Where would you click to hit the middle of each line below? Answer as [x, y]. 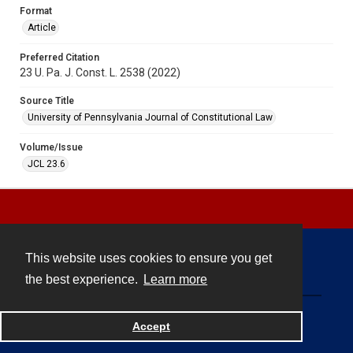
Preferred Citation [59, 57]
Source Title [47, 100]
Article [42, 27]
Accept [151, 327]
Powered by [121, 325]
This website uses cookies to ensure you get [149, 258]
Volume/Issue [51, 147]
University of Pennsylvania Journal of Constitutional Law [150, 117]
